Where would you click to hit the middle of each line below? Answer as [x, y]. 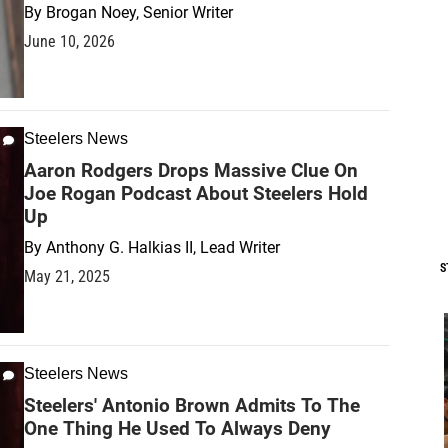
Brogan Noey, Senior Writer [139, 12]
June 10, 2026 [69, 41]
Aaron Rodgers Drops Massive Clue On [191, 170]
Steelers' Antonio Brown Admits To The [192, 405]
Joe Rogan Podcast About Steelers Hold [196, 193]
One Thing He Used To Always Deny [177, 428]
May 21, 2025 [67, 276]
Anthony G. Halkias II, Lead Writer [163, 247]
